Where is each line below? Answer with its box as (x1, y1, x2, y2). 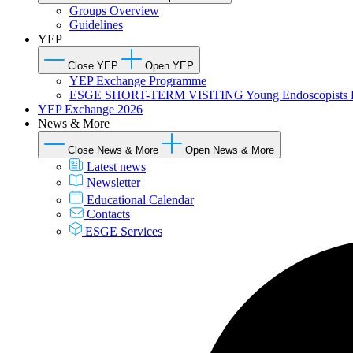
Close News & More (68, 143, 158, 156)
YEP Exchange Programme (69, 73, 206, 87)
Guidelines (69, 17, 123, 32)
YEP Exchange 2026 (38, 102, 143, 116)
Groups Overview (69, 3, 159, 17)
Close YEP (68, 59, 118, 72)
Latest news (87, 159, 146, 173)
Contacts (87, 206, 130, 221)
